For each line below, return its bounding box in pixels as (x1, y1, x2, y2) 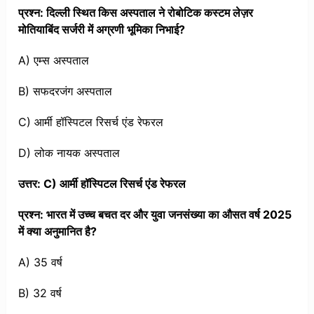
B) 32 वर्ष (18, 286, 62, 301)
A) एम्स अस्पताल (18, 53, 90, 68)
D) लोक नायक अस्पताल (18, 146, 121, 161)
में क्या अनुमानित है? (18, 224, 97, 239)
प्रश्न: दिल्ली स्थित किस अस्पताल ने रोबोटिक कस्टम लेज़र (18, 6, 254, 20)
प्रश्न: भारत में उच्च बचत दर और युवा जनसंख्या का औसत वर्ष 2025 (18, 207, 292, 222)
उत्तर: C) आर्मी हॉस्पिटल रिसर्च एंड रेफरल (18, 177, 186, 191)
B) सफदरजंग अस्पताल (18, 84, 113, 99)
